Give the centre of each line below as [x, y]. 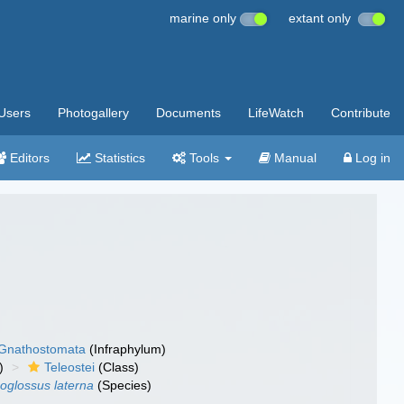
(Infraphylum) [126, 349]
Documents [188, 113]
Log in [371, 158]
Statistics [118, 158]
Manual [294, 158]
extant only [323, 18]
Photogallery [93, 113]
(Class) [117, 367]
